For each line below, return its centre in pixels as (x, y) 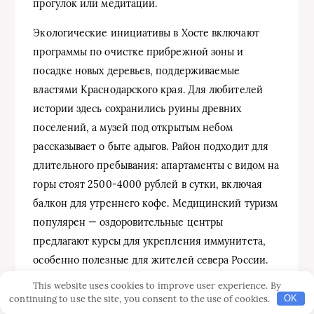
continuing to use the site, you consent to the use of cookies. (141, 299)
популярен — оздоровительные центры (128, 222)
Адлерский (143, 305)
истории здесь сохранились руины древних (137, 108)
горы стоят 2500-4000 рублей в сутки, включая (148, 184)
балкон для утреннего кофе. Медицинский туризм (156, 203)
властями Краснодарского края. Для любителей (148, 89)
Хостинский (208, 305)
